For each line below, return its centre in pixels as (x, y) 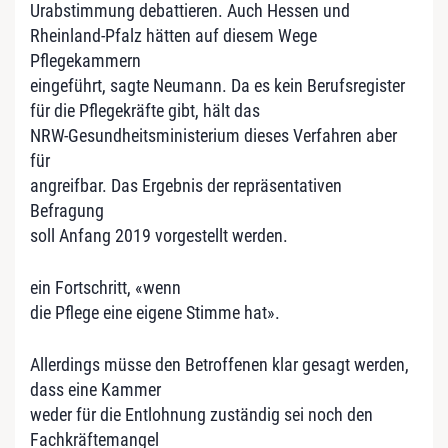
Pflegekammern (85, 60)
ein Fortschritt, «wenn (105, 287)
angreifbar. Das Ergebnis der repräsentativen (186, 185)
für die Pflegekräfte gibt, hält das (145, 110)
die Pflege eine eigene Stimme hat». (155, 312)
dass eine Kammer (95, 389)
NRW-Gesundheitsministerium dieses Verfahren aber (213, 135)
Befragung (67, 210)
